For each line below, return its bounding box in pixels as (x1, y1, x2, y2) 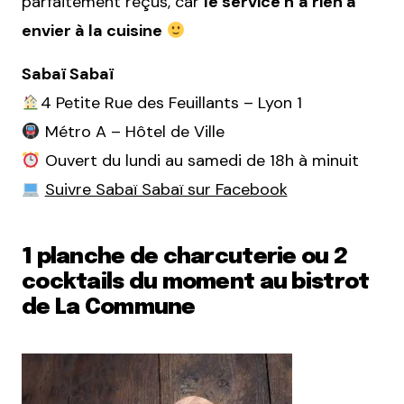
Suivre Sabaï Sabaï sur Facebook (44, 179, 288, 200)
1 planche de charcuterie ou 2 (22, 246, 348, 269)
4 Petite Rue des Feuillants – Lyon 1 (40, 92, 302, 114)
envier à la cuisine (22, 20, 162, 41)
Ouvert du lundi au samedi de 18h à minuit (40, 150, 359, 171)
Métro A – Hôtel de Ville (40, 121, 225, 142)
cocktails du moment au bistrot (22, 271, 370, 294)
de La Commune (22, 297, 196, 319)
